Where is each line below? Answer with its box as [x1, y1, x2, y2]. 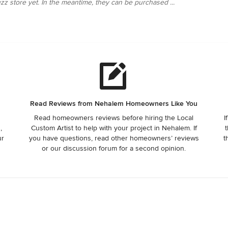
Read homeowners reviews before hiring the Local [34, 113, 194, 122]
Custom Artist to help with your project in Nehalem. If [31, 123, 197, 132]
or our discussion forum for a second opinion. [42, 144, 186, 153]
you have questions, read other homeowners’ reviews [28, 133, 199, 142]
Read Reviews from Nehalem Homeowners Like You [30, 99, 198, 108]
